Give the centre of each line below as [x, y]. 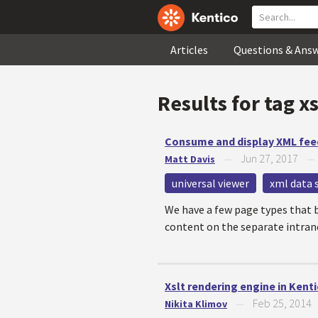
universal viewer [210, 183]
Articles [189, 50]
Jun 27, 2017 [269, 158]
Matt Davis [190, 159]
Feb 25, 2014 [282, 303]
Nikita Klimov [196, 304]
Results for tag [228, 103]
